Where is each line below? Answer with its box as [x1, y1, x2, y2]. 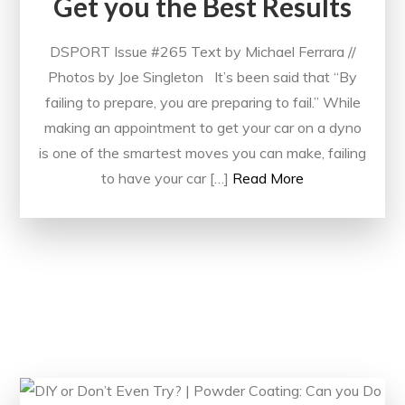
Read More [232, 169, 304, 188]
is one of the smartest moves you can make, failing [39, 144, 366, 163]
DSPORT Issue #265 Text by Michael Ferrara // [49, 42, 356, 61]
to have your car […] [101, 169, 229, 188]
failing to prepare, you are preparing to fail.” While [44, 93, 361, 112]
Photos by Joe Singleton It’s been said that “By [48, 68, 357, 87]
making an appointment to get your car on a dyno [43, 118, 362, 137]
